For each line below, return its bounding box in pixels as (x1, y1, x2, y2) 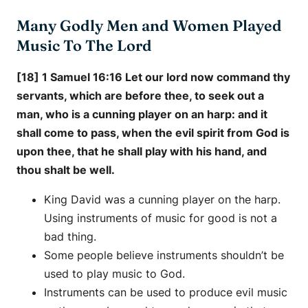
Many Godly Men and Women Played (16, 16, 282, 35)
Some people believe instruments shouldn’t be (44, 247, 284, 262)
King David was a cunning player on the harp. (44, 192, 280, 206)
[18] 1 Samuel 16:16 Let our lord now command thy (16, 69, 290, 84)
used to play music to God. (44, 266, 185, 280)
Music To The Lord (16, 36, 152, 55)
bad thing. (44, 229, 96, 243)
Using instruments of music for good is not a (44, 210, 277, 225)
